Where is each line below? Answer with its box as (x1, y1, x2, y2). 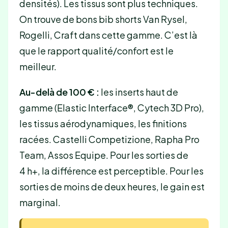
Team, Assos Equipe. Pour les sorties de (19, 149, 188, 161)
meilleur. (19, 61, 56, 73)
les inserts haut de (99, 85, 178, 98)
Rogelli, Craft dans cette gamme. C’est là (19, 29, 197, 41)
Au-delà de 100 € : (19, 85, 99, 98)
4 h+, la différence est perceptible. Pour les (19, 164, 204, 177)
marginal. (19, 196, 61, 208)
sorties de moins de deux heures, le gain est (19, 180, 205, 192)
